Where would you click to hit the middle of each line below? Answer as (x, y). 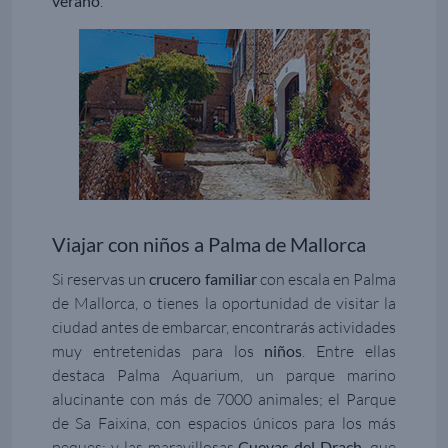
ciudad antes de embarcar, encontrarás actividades (224, 327)
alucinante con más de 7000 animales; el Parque (224, 399)
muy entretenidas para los (158, 351)
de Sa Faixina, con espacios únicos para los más (224, 423)
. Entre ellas (349, 351)
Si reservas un (101, 279)
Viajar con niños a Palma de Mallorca (209, 244)
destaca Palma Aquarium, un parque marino (224, 375)
